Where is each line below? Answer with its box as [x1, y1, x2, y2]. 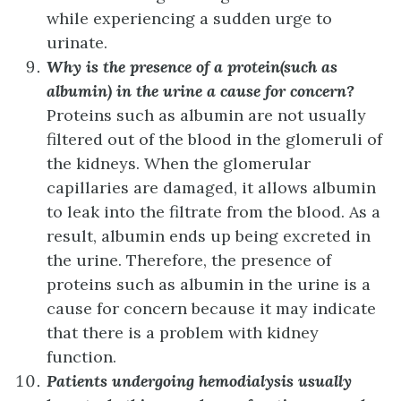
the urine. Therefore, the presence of [47, 249, 331, 270]
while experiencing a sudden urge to [47, 7, 332, 29]
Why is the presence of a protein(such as [47, 55, 337, 77]
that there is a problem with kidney [47, 321, 319, 343]
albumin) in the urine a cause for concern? [47, 80, 354, 101]
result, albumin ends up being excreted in [47, 225, 371, 246]
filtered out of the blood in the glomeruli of [47, 128, 382, 149]
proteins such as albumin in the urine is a [47, 273, 371, 294]
